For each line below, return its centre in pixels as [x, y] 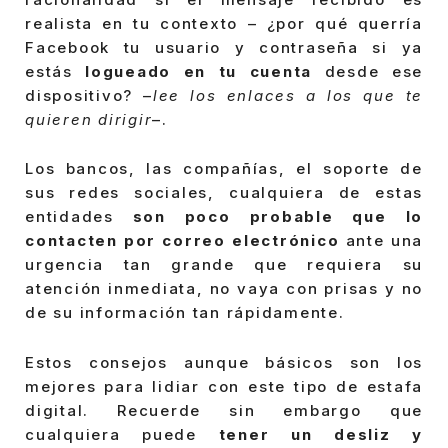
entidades [79, 217]
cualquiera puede [122, 434]
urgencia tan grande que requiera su [224, 265]
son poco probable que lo [278, 217]
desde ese [368, 71]
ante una [381, 241]
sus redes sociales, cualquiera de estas [224, 193]
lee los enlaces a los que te [288, 95]
